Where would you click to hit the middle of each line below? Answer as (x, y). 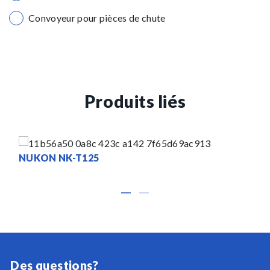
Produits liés (135, 101)
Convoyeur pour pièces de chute (97, 18)
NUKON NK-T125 (59, 158)
